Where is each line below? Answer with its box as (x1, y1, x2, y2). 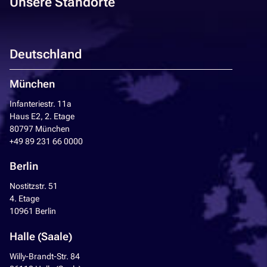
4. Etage (10, 194, 39, 204)
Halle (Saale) (10, 229, 72, 243)
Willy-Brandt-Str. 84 (10, 251, 80, 262)
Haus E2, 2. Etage (10, 111, 74, 122)
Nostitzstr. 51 (10, 181, 58, 192)
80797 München (10, 123, 70, 134)
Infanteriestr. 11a (10, 98, 72, 109)
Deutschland (10, 47, 82, 62)
